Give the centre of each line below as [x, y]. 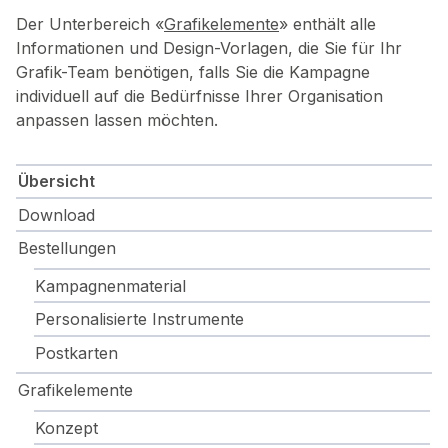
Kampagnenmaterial [111, 285]
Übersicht [56, 181]
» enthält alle [327, 23]
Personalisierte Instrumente [140, 319]
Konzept [67, 427]
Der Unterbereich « [90, 23]
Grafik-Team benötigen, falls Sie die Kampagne [193, 71]
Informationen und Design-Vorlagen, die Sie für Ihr [209, 47]
